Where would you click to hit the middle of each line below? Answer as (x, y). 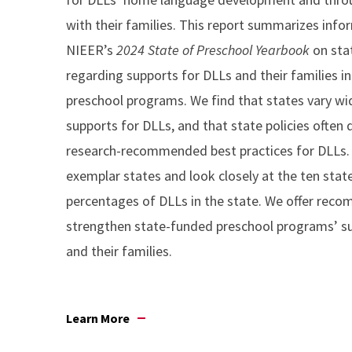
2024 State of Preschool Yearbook (214, 50)
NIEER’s (91, 50)
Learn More (98, 318)
